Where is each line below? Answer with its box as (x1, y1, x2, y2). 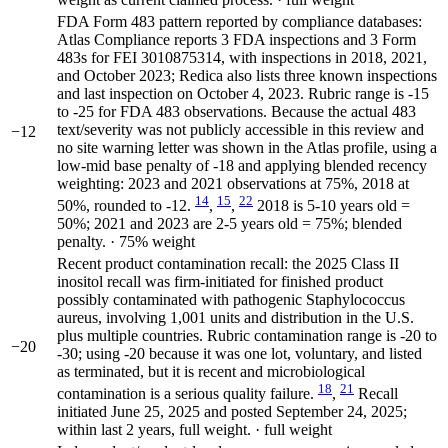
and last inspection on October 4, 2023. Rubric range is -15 (57, 84, 429, 102)
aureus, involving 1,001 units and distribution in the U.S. (57, 308, 414, 326)
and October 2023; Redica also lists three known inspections (57, 66, 437, 84)
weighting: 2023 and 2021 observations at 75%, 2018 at (57, 174, 409, 192)
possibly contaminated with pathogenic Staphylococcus (57, 290, 405, 308)
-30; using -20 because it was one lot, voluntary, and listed (57, 344, 422, 362)
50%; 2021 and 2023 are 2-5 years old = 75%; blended (57, 214, 402, 232)
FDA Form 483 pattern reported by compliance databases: (57, 12, 422, 30)
